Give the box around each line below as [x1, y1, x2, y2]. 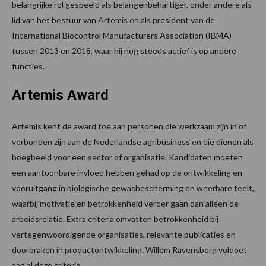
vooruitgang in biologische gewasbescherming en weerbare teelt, [12, 182, 254, 193]
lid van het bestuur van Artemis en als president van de [12, 14, 215, 25]
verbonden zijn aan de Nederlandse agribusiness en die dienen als [12, 136, 254, 147]
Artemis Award [12, 86, 109, 103]
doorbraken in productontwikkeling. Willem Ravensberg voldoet [12, 244, 247, 255]
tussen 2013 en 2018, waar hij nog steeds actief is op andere [12, 45, 236, 56]
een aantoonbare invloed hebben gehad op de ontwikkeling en [12, 167, 242, 178]
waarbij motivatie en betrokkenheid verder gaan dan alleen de [12, 198, 239, 208]
